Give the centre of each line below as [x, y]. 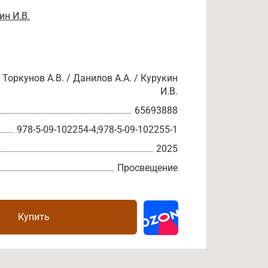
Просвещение [147, 168]
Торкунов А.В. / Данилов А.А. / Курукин [90, 78]
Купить [34, 217]
